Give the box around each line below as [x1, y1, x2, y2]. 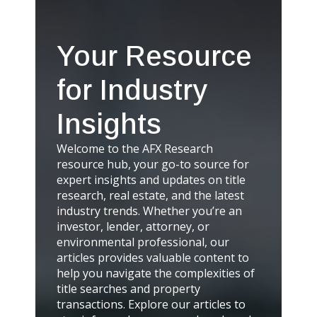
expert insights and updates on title [57, 171, 246, 188]
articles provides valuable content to [57, 249, 249, 265]
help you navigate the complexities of [57, 265, 255, 281]
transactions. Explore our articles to [57, 296, 246, 312]
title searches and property [57, 280, 200, 296]
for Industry [57, 74, 207, 105]
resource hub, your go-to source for [57, 156, 249, 172]
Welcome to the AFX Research [57, 140, 213, 156]
